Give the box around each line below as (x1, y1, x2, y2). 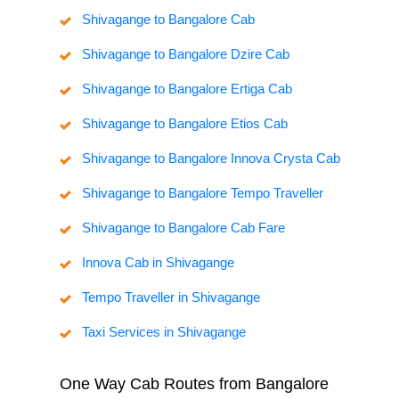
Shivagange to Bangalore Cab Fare (81, 220, 285, 236)
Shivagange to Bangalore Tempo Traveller (81, 185, 323, 201)
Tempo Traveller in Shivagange (81, 289, 260, 305)
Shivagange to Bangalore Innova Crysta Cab (81, 151, 340, 167)
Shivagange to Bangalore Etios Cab (81, 116, 288, 132)
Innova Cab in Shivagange (81, 255, 234, 271)
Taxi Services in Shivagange (81, 324, 246, 340)
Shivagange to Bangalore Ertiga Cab (81, 81, 292, 97)
